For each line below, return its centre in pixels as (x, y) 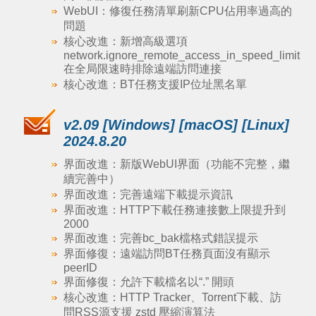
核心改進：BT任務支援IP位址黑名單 (155, 84)
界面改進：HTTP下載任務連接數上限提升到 (174, 210)
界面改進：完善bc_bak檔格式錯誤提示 (160, 238)
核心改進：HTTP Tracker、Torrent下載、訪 (172, 297)
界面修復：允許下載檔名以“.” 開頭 (148, 282)
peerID (80, 268)
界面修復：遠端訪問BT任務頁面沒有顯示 (166, 254)
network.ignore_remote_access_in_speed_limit (181, 55)
